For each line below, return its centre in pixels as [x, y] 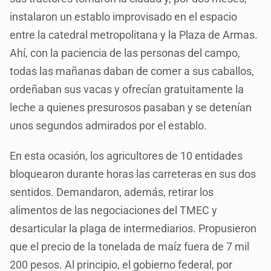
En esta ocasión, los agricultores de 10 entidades [126, 155]
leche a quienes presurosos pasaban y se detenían [131, 107]
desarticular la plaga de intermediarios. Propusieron [133, 228]
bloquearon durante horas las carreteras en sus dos [133, 174]
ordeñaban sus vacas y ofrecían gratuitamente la [127, 89]
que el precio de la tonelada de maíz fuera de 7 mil [130, 246]
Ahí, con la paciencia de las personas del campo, [125, 53]
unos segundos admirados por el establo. [109, 125]
